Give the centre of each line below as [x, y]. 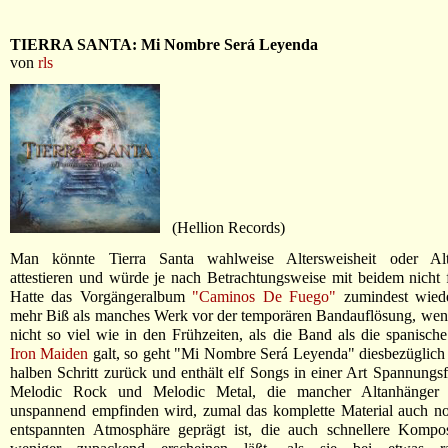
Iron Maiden [49, 353]
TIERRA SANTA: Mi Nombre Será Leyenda [164, 44]
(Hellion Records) [222, 227]
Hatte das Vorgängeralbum [101, 296]
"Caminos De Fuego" [264, 296]
